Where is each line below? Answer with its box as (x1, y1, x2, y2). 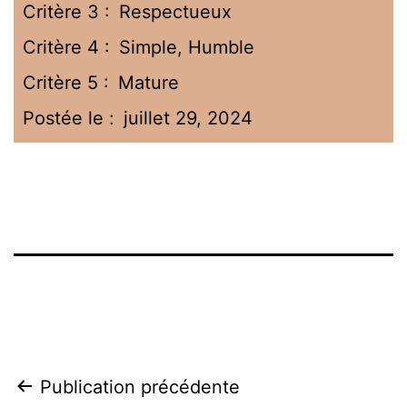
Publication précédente (40, 375, 240, 398)
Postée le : (23, 106, 114, 129)
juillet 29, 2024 (124, 106, 253, 129)
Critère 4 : (23, 35, 110, 58)
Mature (118, 71, 179, 94)
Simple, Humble (119, 35, 254, 58)
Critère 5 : (23, 71, 109, 94)
